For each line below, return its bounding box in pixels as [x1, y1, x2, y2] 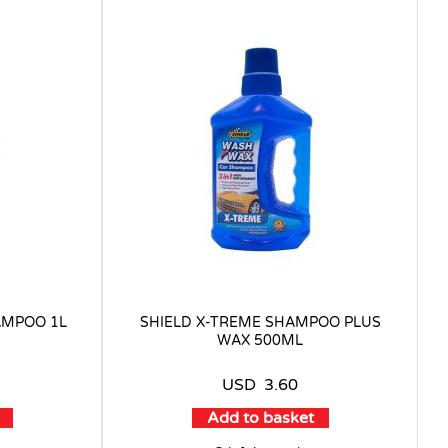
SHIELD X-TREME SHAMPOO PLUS [139, 313, 381, 331]
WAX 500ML [217, 331, 303, 349]
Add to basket [206, 407, 314, 428]
